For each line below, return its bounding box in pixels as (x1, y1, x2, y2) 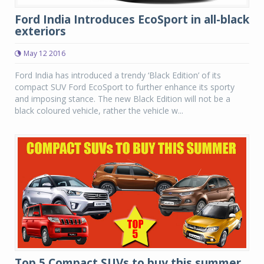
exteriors (15, 24, 66, 39)
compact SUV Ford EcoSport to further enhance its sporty (15, 81, 235, 93)
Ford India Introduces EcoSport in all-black (15, 12, 249, 28)
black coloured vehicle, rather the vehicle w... (15, 105, 183, 117)
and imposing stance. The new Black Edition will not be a (15, 93, 230, 105)
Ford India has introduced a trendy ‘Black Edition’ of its (15, 70, 221, 81)
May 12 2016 (24, 48, 65, 59)
